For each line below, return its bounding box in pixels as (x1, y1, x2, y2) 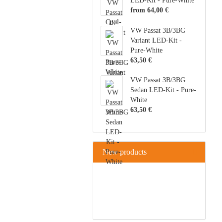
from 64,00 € (130, 6, 169, 14)
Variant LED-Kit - (130, 37, 182, 44)
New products (101, 148, 147, 156)
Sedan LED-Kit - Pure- (130, 86, 197, 94)
